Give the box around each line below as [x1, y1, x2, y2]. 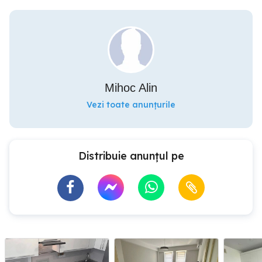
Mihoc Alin [105, 81, 157, 94]
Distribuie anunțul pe [78, 149, 184, 163]
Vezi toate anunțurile [87, 99, 175, 110]
